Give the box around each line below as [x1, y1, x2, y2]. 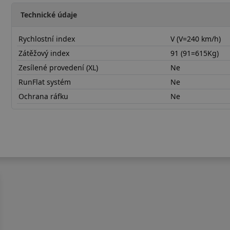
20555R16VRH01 [11, 117, 67, 127]
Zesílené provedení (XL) [18, 62, 99, 72]
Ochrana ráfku [18, 91, 69, 101]
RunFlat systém [18, 76, 71, 87]
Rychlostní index [18, 33, 75, 44]
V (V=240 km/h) [170, 33, 221, 44]
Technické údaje [21, 9, 78, 20]
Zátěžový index [18, 48, 70, 58]
